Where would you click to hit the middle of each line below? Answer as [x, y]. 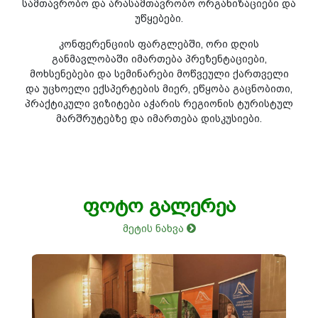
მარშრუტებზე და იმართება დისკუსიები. [159, 118]
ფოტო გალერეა [159, 205]
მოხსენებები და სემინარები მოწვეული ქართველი [159, 73]
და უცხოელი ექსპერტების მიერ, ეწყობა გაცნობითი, [159, 88]
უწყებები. [159, 18]
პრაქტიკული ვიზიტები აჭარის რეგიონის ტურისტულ [159, 103]
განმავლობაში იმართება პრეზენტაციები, [159, 59]
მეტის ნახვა [154, 228]
